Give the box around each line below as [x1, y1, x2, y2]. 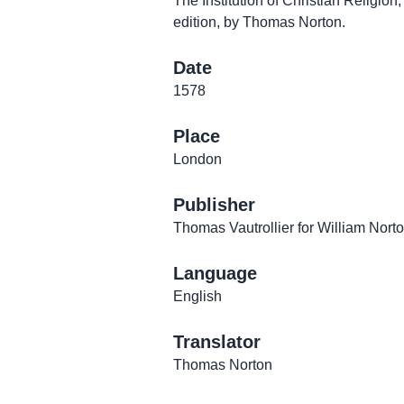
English [173, 289, 222, 304]
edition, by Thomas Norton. [173, 14, 345, 30]
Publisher [173, 195, 255, 215]
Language [173, 263, 257, 283]
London [173, 151, 222, 167]
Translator [173, 332, 261, 352]
